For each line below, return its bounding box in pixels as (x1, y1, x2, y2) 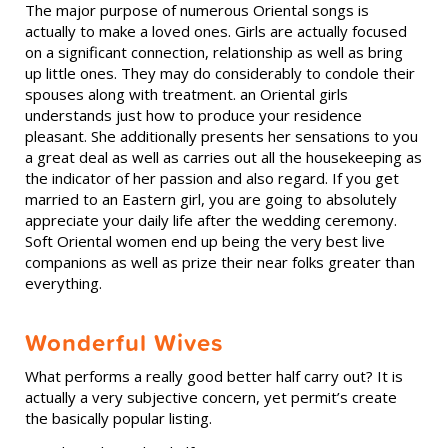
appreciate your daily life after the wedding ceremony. (25, 210, 397, 230)
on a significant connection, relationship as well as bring (25, 42, 403, 62)
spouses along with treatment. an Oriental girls (25, 84, 348, 104)
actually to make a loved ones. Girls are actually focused (25, 21, 407, 41)
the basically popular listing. (25, 408, 212, 428)
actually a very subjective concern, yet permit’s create (25, 387, 397, 407)
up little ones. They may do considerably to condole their (25, 63, 415, 83)
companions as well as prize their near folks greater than (25, 252, 415, 272)
